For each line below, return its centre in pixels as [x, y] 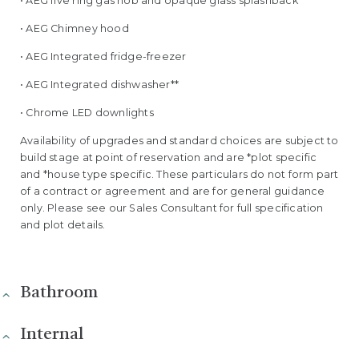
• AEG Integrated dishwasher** [100, 85]
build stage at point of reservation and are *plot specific [169, 158]
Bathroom [59, 293]
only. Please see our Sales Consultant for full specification [172, 208]
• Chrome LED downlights [87, 113]
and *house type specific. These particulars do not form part [179, 175]
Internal [52, 335]
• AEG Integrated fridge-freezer [103, 57]
